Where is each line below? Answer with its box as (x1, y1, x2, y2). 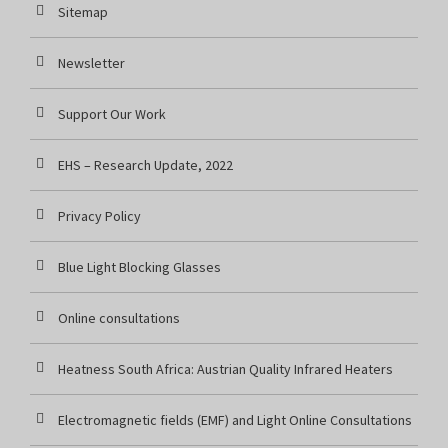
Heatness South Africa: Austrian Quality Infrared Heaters (58, 360, 393, 379)
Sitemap (58, 3, 108, 22)
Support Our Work (58, 105, 166, 124)
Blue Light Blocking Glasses (58, 258, 221, 277)
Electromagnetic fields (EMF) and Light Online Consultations (58, 411, 412, 430)
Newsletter (58, 54, 125, 73)
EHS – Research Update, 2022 (58, 156, 233, 175)
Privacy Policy (58, 207, 141, 226)
